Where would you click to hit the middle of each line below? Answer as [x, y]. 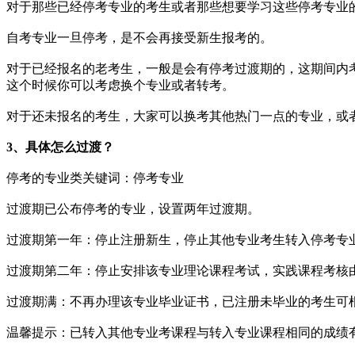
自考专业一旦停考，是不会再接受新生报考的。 [139, 38]
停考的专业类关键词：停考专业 [95, 178]
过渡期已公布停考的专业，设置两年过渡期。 [133, 209]
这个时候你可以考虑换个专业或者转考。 [120, 86]
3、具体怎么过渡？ [60, 147]
